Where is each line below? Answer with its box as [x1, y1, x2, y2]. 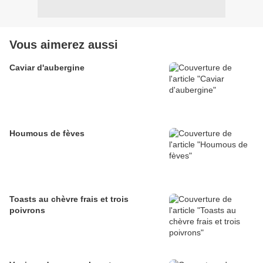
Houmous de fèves [9, 129, 85, 139]
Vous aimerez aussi [9, 38, 118, 52]
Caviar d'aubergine [9, 63, 85, 73]
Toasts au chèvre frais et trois [9, 194, 129, 204]
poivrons [9, 205, 45, 215]
